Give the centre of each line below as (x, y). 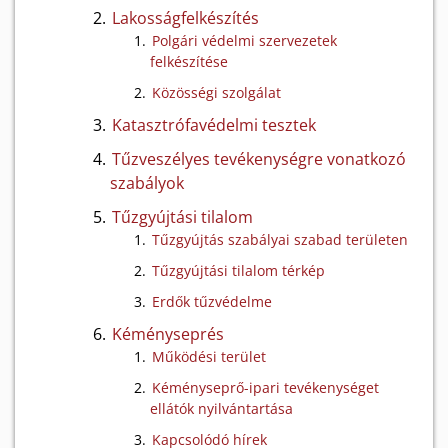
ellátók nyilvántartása (221, 408)
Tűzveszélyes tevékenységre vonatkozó (259, 159)
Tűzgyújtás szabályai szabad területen (280, 239)
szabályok (147, 183)
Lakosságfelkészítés (185, 18)
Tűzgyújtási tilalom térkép (238, 270)
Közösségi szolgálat (216, 92)
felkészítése (189, 61)
